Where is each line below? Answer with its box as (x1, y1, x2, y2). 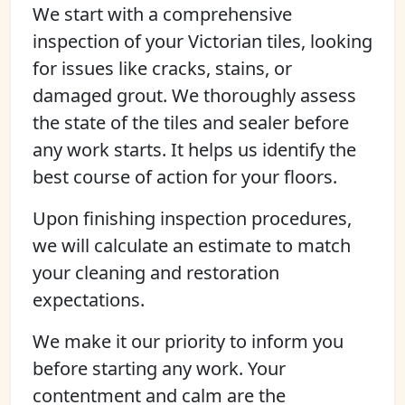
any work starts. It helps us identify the (33, 137, 356, 162)
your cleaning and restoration (33, 260, 279, 285)
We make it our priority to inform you (33, 329, 344, 353)
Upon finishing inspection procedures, (33, 206, 352, 231)
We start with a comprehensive (33, 2, 292, 26)
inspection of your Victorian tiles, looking (33, 29, 372, 53)
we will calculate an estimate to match (33, 233, 351, 258)
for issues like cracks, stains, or (33, 56, 292, 80)
